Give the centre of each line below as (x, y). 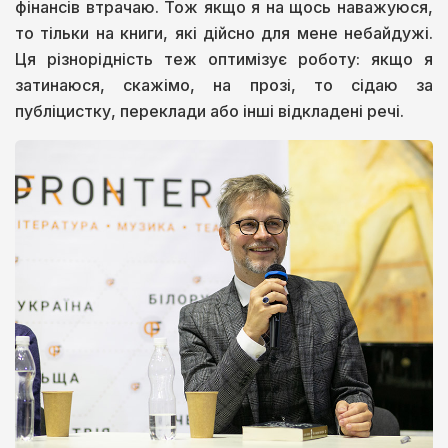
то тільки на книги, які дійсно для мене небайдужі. (224, 33)
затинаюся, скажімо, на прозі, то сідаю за (224, 85)
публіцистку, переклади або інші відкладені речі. (209, 111)
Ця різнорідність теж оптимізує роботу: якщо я (224, 59)
